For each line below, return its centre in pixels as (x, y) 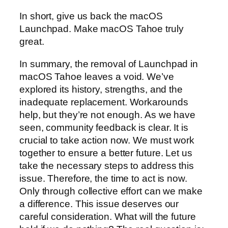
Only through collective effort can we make (111, 191)
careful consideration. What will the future (108, 216)
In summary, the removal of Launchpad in (109, 64)
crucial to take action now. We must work (107, 140)
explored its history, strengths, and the (101, 89)
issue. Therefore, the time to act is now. (103, 178)
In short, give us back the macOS (91, 16)
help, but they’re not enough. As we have (107, 115)
